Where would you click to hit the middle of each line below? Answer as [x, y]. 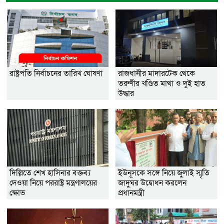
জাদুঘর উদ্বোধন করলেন [152, 183]
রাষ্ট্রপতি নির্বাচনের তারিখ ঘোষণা [56, 73]
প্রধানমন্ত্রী [131, 193]
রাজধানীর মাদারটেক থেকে [156, 73]
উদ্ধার [126, 93]
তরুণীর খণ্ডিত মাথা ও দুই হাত [162, 83]
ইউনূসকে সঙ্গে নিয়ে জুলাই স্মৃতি [164, 173]
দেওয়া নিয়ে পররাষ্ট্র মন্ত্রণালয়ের [53, 183]
